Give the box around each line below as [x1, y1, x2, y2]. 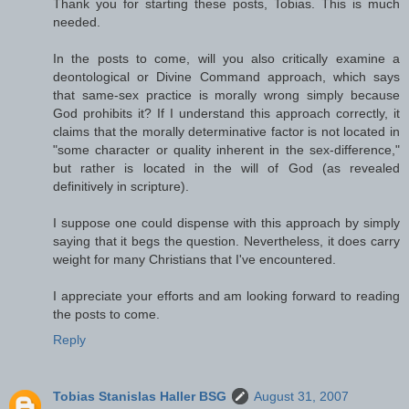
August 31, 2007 [254, 388, 349, 404]
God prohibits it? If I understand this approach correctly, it [53, 105, 400, 121]
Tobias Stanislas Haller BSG [53, 388, 226, 404]
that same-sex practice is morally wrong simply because [53, 87, 400, 102]
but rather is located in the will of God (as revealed [53, 160, 400, 175]
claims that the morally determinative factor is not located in [53, 123, 400, 139]
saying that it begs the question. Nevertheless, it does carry [53, 233, 400, 248]
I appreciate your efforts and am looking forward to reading [53, 288, 400, 303]
